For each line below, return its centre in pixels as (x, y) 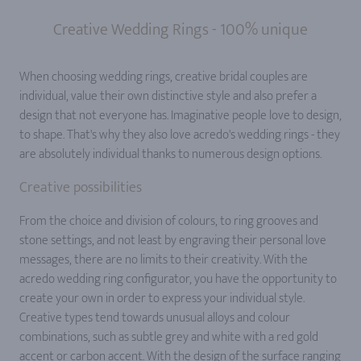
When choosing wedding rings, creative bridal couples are (164, 77)
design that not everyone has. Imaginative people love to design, (180, 115)
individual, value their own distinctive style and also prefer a (168, 96)
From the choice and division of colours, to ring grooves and (169, 221)
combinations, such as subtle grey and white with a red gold (169, 337)
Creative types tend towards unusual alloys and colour (155, 317)
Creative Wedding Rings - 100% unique (180, 29)
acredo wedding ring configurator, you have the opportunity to (178, 279)
